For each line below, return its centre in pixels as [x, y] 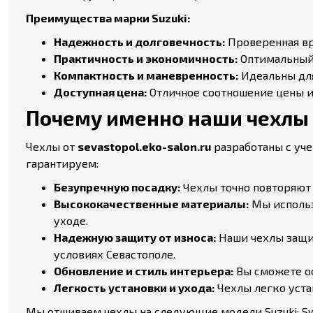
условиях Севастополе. [115, 254]
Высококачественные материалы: [151, 204]
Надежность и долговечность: [139, 42]
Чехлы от [52, 146]
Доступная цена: [100, 92]
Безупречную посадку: [117, 187]
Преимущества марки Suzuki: [108, 18]
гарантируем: [62, 163]
